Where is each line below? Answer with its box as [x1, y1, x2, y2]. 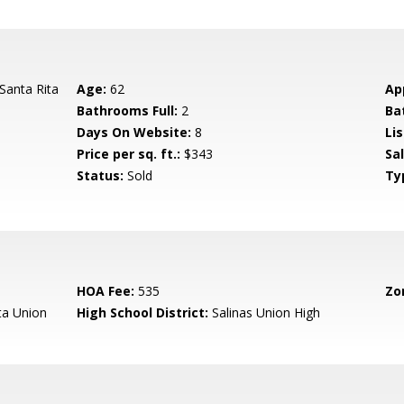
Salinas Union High [208, 304, 321, 321]
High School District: [77, 304, 209, 321]
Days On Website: [77, 124, 192, 141]
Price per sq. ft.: [77, 145, 181, 162]
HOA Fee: [77, 282, 135, 299]
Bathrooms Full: [77, 102, 179, 119]
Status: [77, 167, 124, 184]
